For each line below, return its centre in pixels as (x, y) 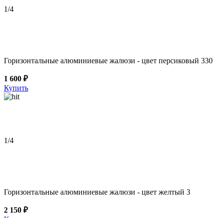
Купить (16, 88)
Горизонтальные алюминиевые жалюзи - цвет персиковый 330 (108, 60)
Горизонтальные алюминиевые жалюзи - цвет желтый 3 (97, 192)
